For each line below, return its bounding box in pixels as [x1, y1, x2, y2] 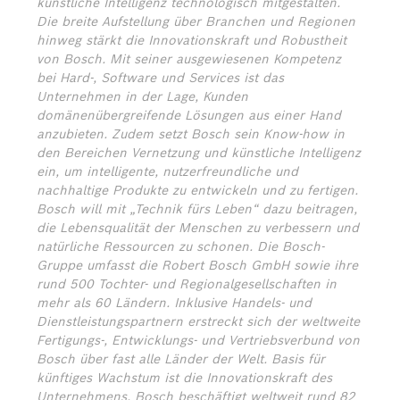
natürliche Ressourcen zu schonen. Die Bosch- [37, 238, 324, 254]
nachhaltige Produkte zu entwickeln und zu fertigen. [37, 182, 358, 198]
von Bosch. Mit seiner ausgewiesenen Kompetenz [37, 51, 341, 67]
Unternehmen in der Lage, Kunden [37, 88, 248, 104]
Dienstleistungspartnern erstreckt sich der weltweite [37, 313, 360, 329]
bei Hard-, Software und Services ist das [37, 70, 284, 86]
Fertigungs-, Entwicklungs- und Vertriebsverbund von [37, 332, 360, 348]
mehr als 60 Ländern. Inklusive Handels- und [37, 295, 312, 311]
